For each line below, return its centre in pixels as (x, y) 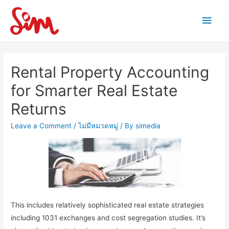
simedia (148, 126)
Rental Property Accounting (110, 72)
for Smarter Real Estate (94, 91)
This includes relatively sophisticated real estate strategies (108, 205)
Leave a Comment (41, 126)
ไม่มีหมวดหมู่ (98, 126)
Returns (39, 109)
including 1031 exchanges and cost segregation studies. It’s (108, 217)
